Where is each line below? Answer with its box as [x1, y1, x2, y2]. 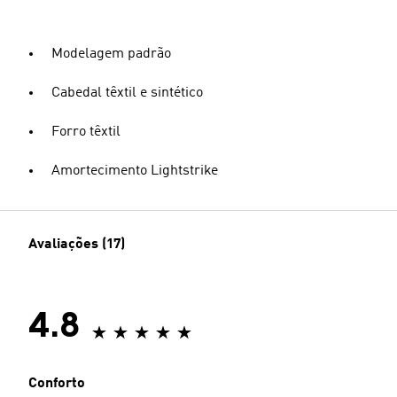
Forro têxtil [51, 125, 121, 139]
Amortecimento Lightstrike [51, 164, 218, 178]
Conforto [28, 377, 85, 391]
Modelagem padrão [51, 47, 171, 61]
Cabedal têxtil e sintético [51, 86, 203, 100]
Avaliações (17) [28, 237, 125, 252]
